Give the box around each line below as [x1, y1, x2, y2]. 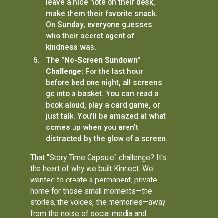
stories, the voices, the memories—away [30, 197, 166, 207]
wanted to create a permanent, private [30, 175, 158, 184]
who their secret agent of [45, 31, 134, 41]
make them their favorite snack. [45, 9, 158, 18]
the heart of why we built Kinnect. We [30, 163, 154, 173]
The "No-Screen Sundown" [45, 55, 140, 65]
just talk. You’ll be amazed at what [45, 111, 166, 121]
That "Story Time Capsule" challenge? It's [30, 152, 167, 162]
